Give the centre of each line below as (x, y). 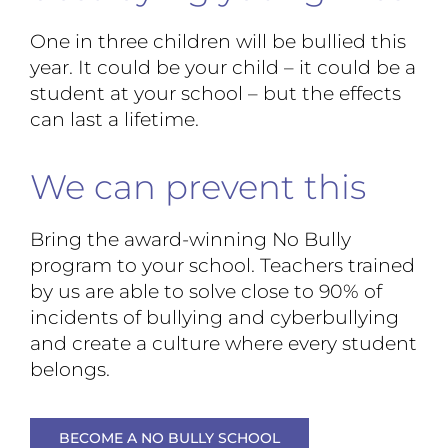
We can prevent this (197, 186)
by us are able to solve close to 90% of (205, 292)
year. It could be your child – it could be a (222, 67)
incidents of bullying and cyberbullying (214, 318)
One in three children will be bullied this (217, 41)
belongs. (69, 370)
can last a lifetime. (114, 119)
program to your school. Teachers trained (222, 266)
